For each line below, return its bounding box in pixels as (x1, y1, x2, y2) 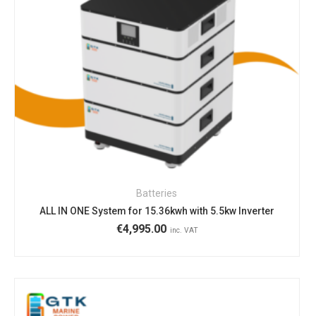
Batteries (136, 188, 178, 200)
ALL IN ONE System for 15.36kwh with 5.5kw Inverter (39, 205, 274, 217)
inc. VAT (170, 226, 199, 236)
